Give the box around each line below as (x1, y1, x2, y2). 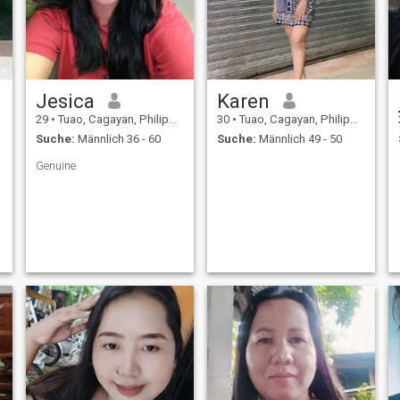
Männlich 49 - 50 (255, 132, 342, 146)
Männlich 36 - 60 (74, 132, 161, 146)
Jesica (35, 88, 95, 112)
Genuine (35, 159, 76, 173)
